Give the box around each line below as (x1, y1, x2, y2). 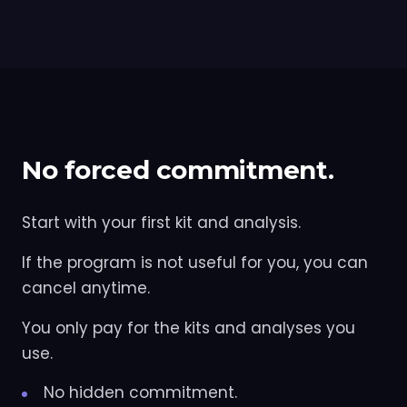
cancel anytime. (22, 276, 150, 299)
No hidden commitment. (44, 381, 237, 403)
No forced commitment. (22, 154, 334, 185)
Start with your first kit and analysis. (22, 211, 301, 233)
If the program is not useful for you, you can (22, 251, 368, 273)
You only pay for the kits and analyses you (22, 316, 355, 339)
